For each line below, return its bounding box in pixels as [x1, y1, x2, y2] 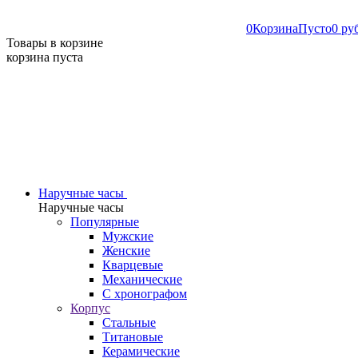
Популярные [70, 215, 139, 229]
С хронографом [102, 287, 187, 300]
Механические [102, 272, 182, 286]
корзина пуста [6, 50, 83, 64]
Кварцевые [102, 258, 163, 272]
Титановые [102, 330, 163, 344]
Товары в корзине [6, 36, 103, 50]
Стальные [102, 316, 156, 329]
